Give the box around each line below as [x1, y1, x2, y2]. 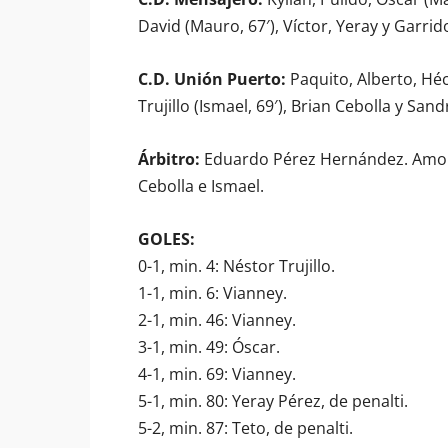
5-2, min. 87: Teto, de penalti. [138, 417, 353, 439]
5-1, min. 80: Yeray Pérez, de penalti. [138, 390, 408, 412]
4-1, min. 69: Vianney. [138, 363, 296, 385]
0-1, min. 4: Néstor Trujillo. [138, 255, 335, 277]
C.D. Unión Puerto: [138, 68, 286, 90]
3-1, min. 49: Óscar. [138, 336, 280, 358]
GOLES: [138, 228, 195, 250]
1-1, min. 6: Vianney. [138, 282, 287, 304]
